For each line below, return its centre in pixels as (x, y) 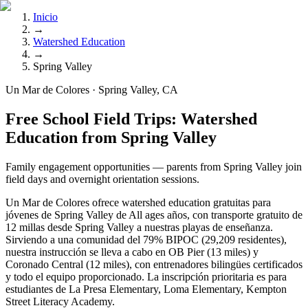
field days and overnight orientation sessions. (102, 179)
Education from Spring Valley (111, 137)
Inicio (45, 17)
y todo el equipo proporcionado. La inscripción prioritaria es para (146, 276)
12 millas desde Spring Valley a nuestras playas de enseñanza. (139, 227)
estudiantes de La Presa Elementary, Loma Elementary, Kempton (146, 289)
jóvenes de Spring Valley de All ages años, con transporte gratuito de (154, 214)
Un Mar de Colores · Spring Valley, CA (92, 90)
